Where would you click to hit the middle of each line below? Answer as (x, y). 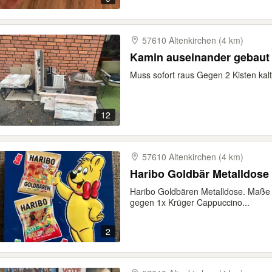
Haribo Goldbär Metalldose (199, 174)
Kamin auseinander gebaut (200, 57)
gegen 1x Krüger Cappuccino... (190, 202)
